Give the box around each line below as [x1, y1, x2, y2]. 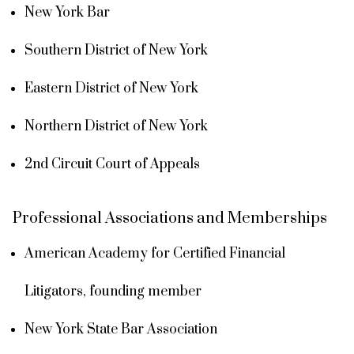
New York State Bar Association [24, 320, 217, 338]
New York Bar [24, 3, 110, 21]
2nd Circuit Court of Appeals [24, 155, 200, 173]
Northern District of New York [24, 117, 208, 135]
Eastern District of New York [24, 79, 198, 97]
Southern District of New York [24, 41, 208, 59]
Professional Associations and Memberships [13, 208, 327, 228]
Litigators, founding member [24, 282, 201, 300]
